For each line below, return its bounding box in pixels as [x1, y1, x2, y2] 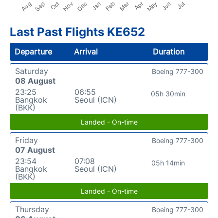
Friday [15, 135, 38, 145]
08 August [15, 75, 55, 86]
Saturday [15, 66, 48, 76]
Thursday [15, 204, 49, 214]
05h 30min [151, 89, 186, 98]
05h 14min [151, 158, 185, 167]
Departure [15, 46, 52, 56]
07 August [15, 145, 55, 155]
